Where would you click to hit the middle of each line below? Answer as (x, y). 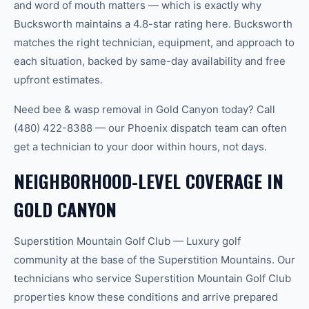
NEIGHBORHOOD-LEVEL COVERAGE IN (149, 181)
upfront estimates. (58, 80)
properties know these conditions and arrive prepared (146, 297)
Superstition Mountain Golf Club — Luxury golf (127, 241)
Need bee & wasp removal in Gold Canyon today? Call (144, 109)
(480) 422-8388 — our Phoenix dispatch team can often (150, 128)
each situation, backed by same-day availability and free (150, 61)
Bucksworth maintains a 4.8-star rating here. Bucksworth (153, 24)
